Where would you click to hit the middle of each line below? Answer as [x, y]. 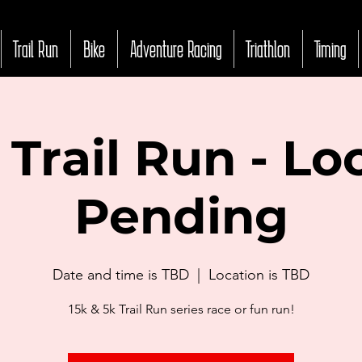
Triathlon [268, 49]
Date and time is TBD [121, 275]
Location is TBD [259, 275]
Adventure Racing [176, 49]
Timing [330, 49]
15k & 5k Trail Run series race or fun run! [181, 309]
